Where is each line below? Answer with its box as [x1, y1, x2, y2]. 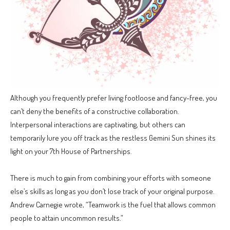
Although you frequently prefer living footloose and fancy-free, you [10, 92, 217, 103]
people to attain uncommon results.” [10, 213, 123, 223]
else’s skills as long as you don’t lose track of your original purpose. [10, 186, 215, 196]
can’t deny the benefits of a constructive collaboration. [10, 106, 179, 116]
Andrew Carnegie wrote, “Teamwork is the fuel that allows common [10, 199, 216, 209]
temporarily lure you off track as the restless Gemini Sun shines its [10, 132, 216, 143]
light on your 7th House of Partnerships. [10, 146, 132, 156]
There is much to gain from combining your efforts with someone [10, 172, 211, 183]
